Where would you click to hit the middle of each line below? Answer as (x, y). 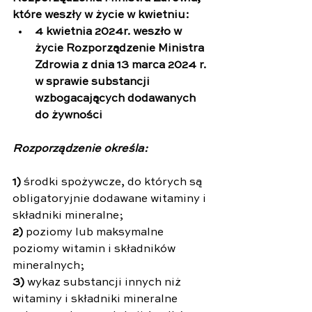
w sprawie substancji (94, 82)
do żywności (69, 115)
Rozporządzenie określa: (80, 149)
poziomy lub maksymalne (95, 232)
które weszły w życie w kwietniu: (101, 15)
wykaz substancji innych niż (104, 282)
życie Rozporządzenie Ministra (121, 48)
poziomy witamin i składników (95, 249)
